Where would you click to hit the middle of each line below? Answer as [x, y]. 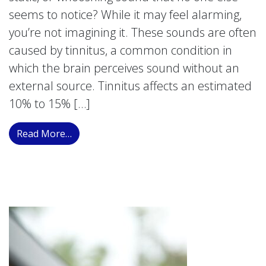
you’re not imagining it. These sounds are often [133, 32]
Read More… [44, 134]
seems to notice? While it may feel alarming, [125, 15]
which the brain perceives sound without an [124, 68]
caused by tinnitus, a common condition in [121, 50]
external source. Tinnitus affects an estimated [130, 86]
